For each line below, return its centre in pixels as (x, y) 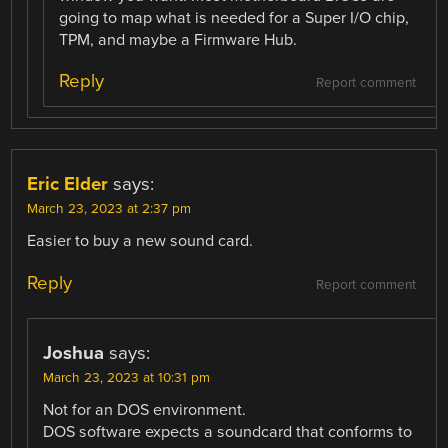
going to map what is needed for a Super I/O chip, (234, 18)
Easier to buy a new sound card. (140, 241)
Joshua (74, 352)
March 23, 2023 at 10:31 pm (127, 377)
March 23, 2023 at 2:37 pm (109, 209)
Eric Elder (68, 184)
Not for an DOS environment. (145, 409)
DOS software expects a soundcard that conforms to (228, 431)
